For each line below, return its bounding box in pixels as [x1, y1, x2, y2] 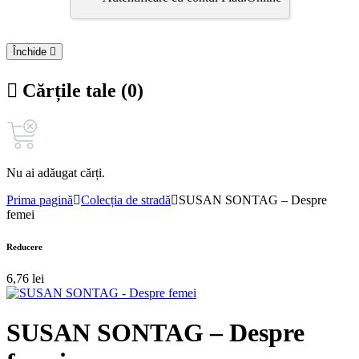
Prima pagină [6, 193, 73, 208]
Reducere [6, 242, 42, 252]
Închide [13, 46, 50, 58]
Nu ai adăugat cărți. [6, 166, 105, 180]
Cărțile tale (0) [18, 80, 143, 102]
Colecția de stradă [81, 193, 171, 208]
